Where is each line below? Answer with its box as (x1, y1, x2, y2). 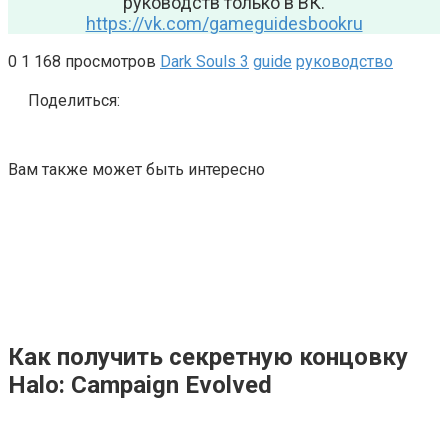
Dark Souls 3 (160, 52, 249, 72)
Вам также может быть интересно (8, 160, 265, 180)
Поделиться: (28, 91, 120, 111)
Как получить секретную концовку (8, 343, 408, 372)
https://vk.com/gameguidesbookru (85, 13, 363, 35)
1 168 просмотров (21, 52, 156, 72)
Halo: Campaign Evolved (8, 371, 272, 400)
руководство (296, 52, 393, 72)
